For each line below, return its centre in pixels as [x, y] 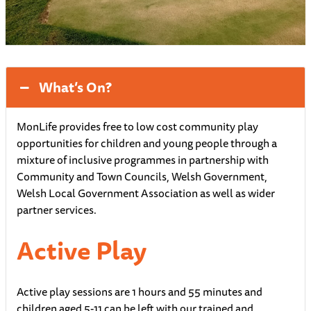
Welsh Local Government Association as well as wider [146, 193]
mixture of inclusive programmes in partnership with [143, 160]
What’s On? [76, 87]
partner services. [57, 210]
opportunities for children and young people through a [147, 143]
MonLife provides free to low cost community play [137, 127]
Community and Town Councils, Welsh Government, [142, 177]
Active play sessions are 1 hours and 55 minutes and [140, 292]
